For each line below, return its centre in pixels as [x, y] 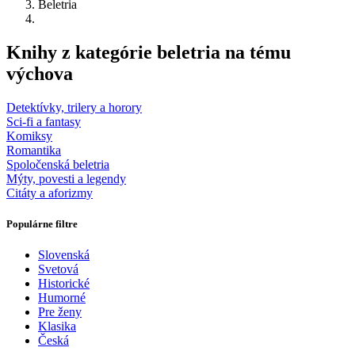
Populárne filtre [42, 223]
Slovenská [64, 255]
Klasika [57, 326]
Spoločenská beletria [58, 164]
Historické [64, 284]
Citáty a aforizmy [50, 193]
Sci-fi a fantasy [44, 121]
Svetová [58, 269]
